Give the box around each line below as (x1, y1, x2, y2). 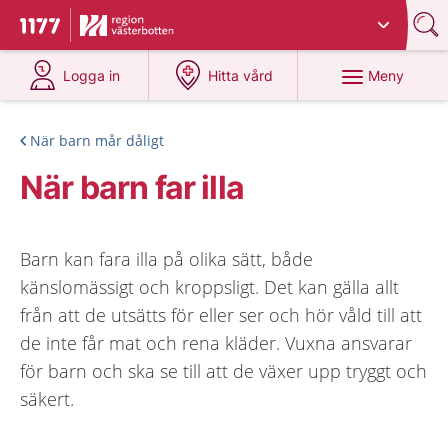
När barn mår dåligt (30, 131, 164, 150)
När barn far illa (20, 168, 244, 207)
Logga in (63, 67, 121, 84)
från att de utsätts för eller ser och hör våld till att (20, 303, 422, 327)
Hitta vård (208, 67, 274, 84)
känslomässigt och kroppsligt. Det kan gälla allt (20, 275, 399, 299)
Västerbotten (206, 9, 290, 26)
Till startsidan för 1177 (20, 17, 188, 39)
